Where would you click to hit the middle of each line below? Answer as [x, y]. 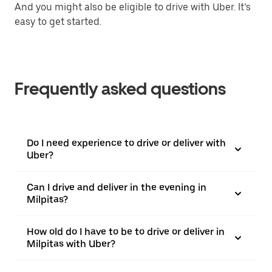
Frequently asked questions [120, 89]
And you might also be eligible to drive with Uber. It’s [133, 7]
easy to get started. [58, 22]
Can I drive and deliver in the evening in [117, 187]
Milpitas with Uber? [71, 244]
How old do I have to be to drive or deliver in [126, 232]
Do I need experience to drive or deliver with [126, 143]
